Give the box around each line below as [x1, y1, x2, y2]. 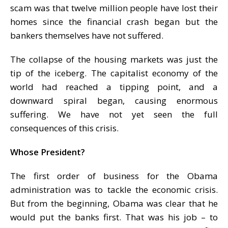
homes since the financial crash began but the [10, 15, 218, 27]
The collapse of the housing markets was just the [10, 53, 218, 65]
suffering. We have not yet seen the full [10, 108, 218, 120]
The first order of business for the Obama [10, 169, 218, 182]
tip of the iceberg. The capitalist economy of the [10, 67, 218, 79]
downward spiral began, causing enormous [10, 94, 218, 106]
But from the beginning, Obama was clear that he [10, 197, 218, 209]
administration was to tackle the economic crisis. [10, 183, 218, 195]
